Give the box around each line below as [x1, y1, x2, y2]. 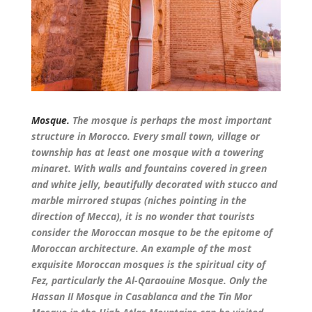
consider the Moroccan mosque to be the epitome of [31, 225, 272, 239]
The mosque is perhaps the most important [69, 113, 272, 127]
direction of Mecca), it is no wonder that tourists [31, 209, 255, 223]
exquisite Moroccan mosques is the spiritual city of [31, 257, 265, 271]
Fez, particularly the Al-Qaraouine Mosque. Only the [31, 273, 267, 287]
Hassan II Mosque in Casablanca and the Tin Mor [31, 289, 252, 303]
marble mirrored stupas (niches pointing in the [31, 193, 247, 207]
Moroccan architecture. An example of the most [31, 241, 251, 255]
